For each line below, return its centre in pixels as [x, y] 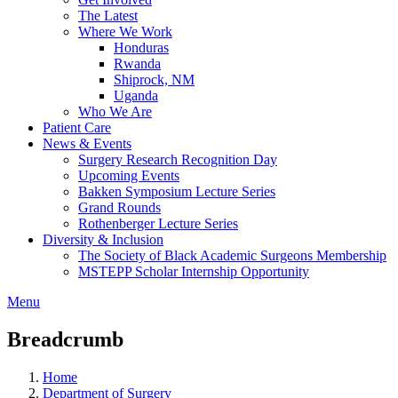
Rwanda [137, 64]
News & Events [87, 143]
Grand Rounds [119, 207]
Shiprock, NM [154, 80]
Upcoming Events [129, 175]
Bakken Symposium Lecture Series [177, 191]
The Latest [108, 16]
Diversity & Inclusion [103, 239]
